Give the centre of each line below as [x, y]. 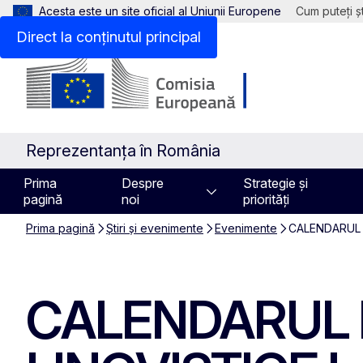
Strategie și [275, 183]
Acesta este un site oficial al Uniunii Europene [160, 11]
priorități [266, 199]
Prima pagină [60, 228]
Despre [143, 183]
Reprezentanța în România [123, 151]
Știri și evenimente [155, 228]
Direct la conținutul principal [109, 37]
